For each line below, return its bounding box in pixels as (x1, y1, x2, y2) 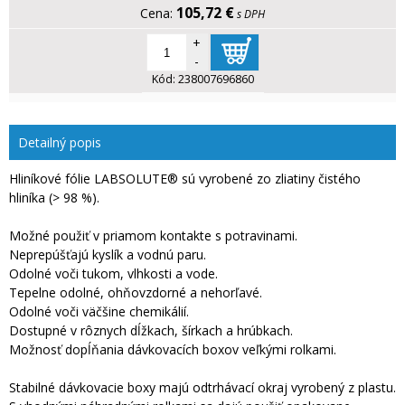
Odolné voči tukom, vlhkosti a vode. (9, 265, 218, 283)
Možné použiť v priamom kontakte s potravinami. (9, 227, 297, 245)
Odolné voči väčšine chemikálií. (9, 303, 189, 321)
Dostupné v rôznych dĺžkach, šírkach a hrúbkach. (9, 322, 293, 340)
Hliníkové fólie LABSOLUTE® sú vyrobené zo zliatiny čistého (9, 170, 361, 188)
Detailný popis (18, 134, 101, 152)
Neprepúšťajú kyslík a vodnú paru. (9, 246, 206, 264)
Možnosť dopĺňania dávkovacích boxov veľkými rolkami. (9, 341, 336, 359)
